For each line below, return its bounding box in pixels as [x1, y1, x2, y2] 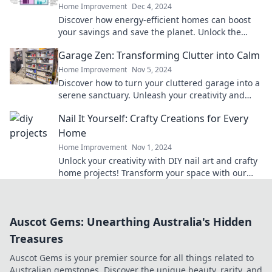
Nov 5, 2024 [132, 64, 172, 75]
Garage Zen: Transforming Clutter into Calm [58, 49, 260, 63]
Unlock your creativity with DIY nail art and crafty [58, 155, 257, 167]
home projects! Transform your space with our [58, 167, 246, 179]
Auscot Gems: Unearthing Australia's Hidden [10, 214, 252, 229]
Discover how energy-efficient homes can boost [58, 14, 251, 26]
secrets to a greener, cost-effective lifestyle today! [58, 38, 259, 50]
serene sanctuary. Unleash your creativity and [58, 89, 245, 101]
